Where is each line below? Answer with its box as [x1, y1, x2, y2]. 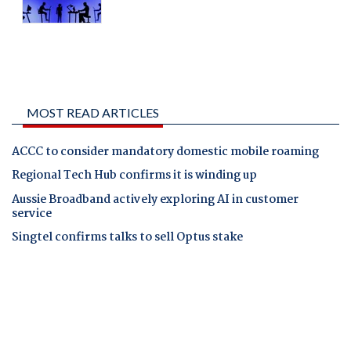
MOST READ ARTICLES [27, 105, 159, 121]
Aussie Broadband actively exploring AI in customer [12, 190, 299, 209]
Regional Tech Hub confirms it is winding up [12, 166, 257, 186]
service [12, 204, 52, 223]
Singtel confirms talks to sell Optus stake [12, 227, 243, 247]
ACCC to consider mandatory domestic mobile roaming [12, 143, 319, 162]
